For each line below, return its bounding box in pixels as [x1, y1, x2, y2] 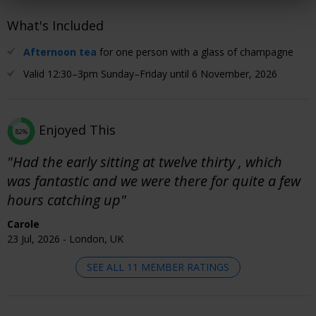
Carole [7, 217, 39, 231]
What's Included [7, 16, 104, 34]
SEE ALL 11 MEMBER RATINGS [87, 260, 229, 274]
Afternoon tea [23, 44, 97, 59]
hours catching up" [7, 190, 126, 209]
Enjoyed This [39, 121, 116, 138]
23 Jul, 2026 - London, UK [7, 231, 123, 245]
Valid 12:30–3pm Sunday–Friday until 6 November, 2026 [23, 66, 277, 80]
